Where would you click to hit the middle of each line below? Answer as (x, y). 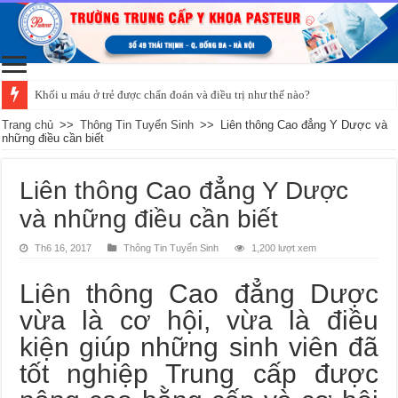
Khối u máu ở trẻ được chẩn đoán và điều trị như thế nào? (173, 94)
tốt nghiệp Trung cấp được (199, 373)
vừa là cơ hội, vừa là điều (199, 320)
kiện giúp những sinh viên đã (199, 346)
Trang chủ (28, 124)
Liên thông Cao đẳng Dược (199, 293)
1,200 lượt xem (284, 247)
